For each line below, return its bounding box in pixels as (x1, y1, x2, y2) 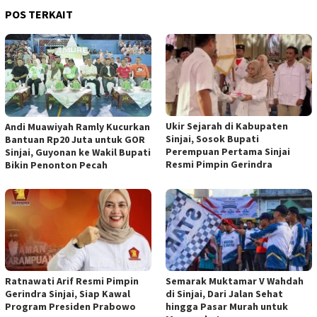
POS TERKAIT (5, 6, 73, 21)
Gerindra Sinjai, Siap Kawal (5, 287, 130, 301)
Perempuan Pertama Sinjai (166, 144, 290, 158)
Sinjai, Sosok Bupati (166, 132, 259, 145)
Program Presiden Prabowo (5, 300, 136, 313)
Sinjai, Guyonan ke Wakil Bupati (5, 146, 151, 159)
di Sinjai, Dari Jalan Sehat (166, 287, 283, 301)
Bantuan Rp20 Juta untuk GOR (5, 133, 145, 146)
